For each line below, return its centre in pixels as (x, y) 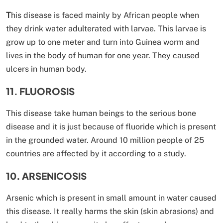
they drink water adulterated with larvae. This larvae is (106, 28)
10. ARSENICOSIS (46, 175)
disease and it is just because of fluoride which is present (111, 126)
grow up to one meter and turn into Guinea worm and (103, 42)
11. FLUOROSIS (40, 91)
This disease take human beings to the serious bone (101, 113)
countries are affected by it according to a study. (96, 153)
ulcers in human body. (46, 69)
